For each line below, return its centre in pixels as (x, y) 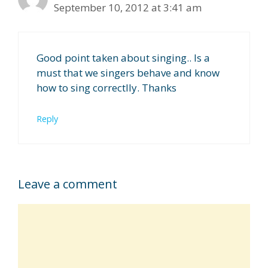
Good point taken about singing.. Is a (123, 58)
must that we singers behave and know (128, 73)
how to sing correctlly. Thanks (106, 88)
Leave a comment (68, 184)
